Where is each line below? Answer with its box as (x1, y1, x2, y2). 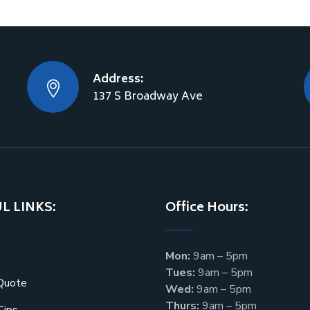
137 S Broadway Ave (93, 87, 203, 107)
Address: (93, 70, 143, 89)
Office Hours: (165, 197, 248, 219)
